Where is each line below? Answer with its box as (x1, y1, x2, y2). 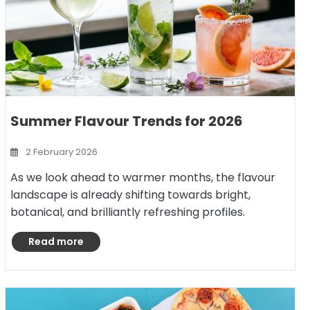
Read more (28, 235, 84, 248)
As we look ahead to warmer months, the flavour (10, 170, 275, 185)
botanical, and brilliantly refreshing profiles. (10, 204, 245, 220)
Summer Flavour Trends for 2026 (10, 111, 243, 131)
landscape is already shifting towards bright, (10, 187, 250, 203)
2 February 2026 (24, 146, 98, 158)
